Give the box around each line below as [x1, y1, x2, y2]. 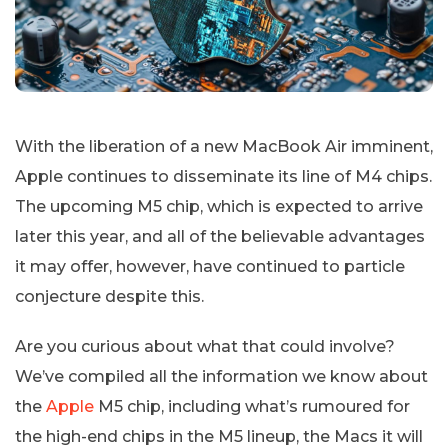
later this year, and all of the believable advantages [15, 226, 425, 246]
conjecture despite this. [15, 286, 204, 306]
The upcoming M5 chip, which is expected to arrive [15, 196, 423, 216]
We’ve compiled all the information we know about [15, 366, 428, 386]
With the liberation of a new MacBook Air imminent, [15, 136, 433, 156]
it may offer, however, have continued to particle [15, 256, 405, 276]
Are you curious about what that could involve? [15, 336, 395, 356]
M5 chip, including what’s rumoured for [94, 396, 410, 416]
